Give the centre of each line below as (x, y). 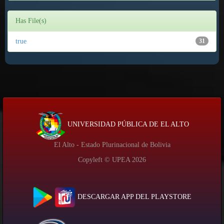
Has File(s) (31, 21)
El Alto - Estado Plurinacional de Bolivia (112, 145)
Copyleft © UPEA (105, 160)
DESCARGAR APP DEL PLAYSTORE (133, 196)
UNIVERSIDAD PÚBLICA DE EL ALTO (127, 124)
